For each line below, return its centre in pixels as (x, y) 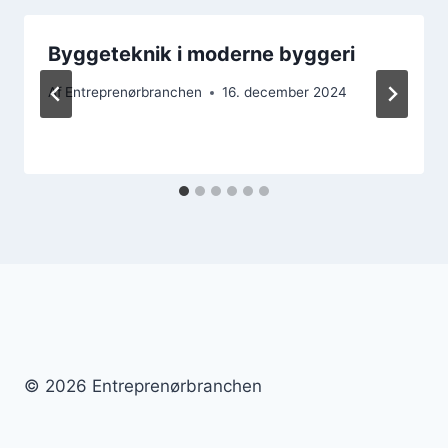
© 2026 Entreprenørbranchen (143, 385)
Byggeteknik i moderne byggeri (201, 53)
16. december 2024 (285, 92)
